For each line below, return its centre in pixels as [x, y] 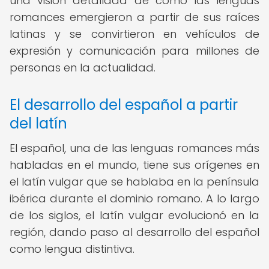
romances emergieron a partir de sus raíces [134, 17]
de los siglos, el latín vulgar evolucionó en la [134, 215]
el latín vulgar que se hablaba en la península [134, 182]
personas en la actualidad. [83, 68]
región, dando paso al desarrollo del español [134, 232]
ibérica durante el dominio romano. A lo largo [134, 198]
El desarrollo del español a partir [124, 105]
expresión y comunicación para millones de [134, 51]
